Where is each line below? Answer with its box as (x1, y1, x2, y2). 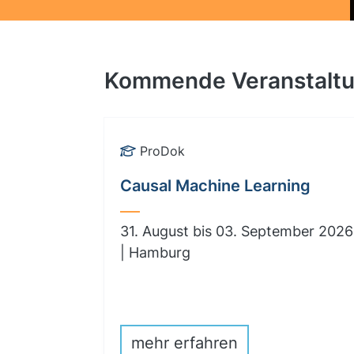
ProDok (140, 143, 185, 159)
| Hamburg (120, 244, 190, 261)
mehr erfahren (131, 333, 238, 352)
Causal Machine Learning (120, 176, 311, 195)
